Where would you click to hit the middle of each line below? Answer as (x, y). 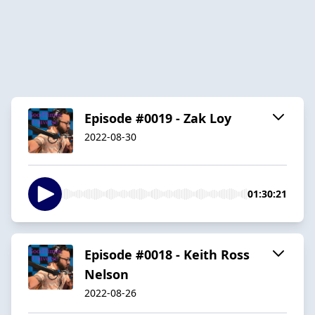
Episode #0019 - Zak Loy (158, 118)
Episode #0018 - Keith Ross (167, 254)
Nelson (107, 274)
